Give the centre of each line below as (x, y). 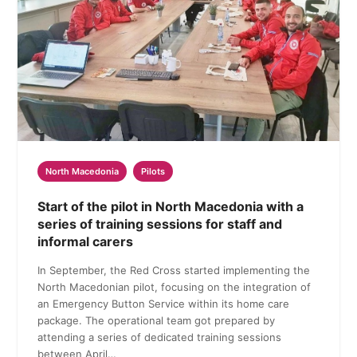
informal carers (86, 241)
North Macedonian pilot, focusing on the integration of (175, 286)
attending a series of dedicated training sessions (160, 337)
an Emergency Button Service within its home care (164, 303)
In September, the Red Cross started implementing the (174, 270)
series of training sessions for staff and (160, 224)
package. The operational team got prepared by (157, 320)
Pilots (153, 171)
